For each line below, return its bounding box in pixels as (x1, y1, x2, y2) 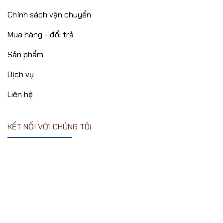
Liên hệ (7, 89, 33, 100)
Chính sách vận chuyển (7, 9, 91, 20)
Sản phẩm (7, 49, 43, 60)
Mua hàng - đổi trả (7, 29, 74, 40)
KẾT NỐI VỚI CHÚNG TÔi (7, 121, 91, 132)
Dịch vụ (7, 69, 34, 80)
